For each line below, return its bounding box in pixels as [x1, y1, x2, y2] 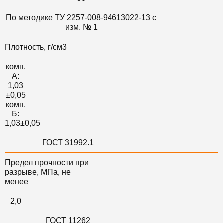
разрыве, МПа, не [5, 168, 71, 177]
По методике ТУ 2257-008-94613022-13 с [6, 13, 157, 22]
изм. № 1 [65, 23, 98, 32]
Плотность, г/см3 [5, 43, 67, 52]
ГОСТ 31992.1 [42, 138, 94, 147]
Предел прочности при [5, 158, 89, 167]
